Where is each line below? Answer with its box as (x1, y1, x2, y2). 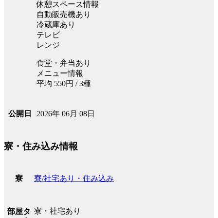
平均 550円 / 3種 (36, 79, 91, 88)
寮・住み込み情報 (4, 141, 78, 152)
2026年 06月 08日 (36, 109, 95, 118)
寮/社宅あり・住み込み (34, 174, 114, 183)
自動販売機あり (36, 10, 91, 18)
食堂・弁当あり (36, 58, 91, 67)
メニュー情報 (36, 69, 83, 77)
